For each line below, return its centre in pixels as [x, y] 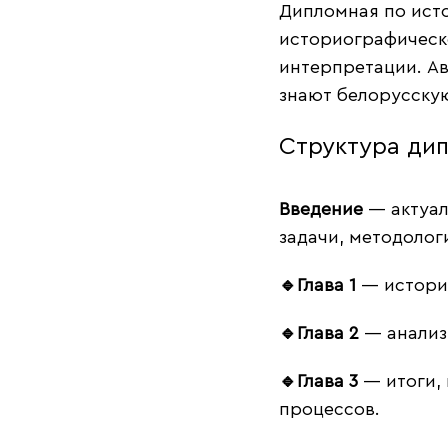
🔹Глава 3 [318, 381]
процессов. [329, 409]
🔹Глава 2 [319, 333]
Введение [321, 209]
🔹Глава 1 [317, 285]
